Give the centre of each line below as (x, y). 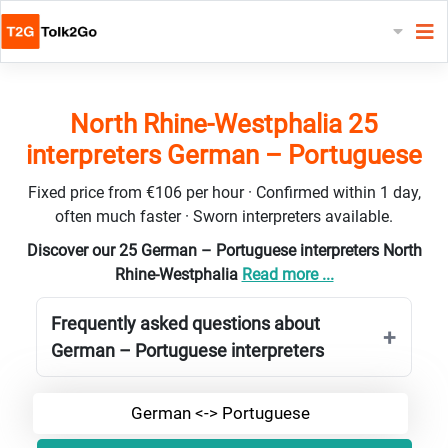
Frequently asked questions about (185, 323)
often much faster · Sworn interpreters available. (224, 216)
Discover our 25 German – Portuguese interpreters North (224, 250)
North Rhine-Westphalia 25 (224, 123)
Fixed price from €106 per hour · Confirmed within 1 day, (224, 192)
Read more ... (287, 274)
